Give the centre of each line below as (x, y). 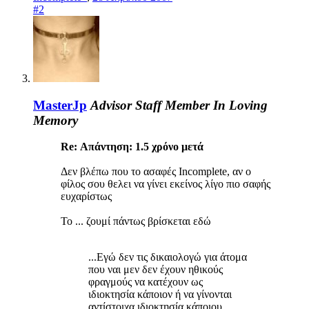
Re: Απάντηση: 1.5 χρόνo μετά (132, 147)
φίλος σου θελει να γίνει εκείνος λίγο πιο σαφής (166, 184)
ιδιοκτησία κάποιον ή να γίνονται (160, 295)
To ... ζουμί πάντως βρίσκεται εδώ (136, 221)
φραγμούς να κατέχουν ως (146, 282)
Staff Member (172, 105)
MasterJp (60, 105)
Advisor (111, 105)
